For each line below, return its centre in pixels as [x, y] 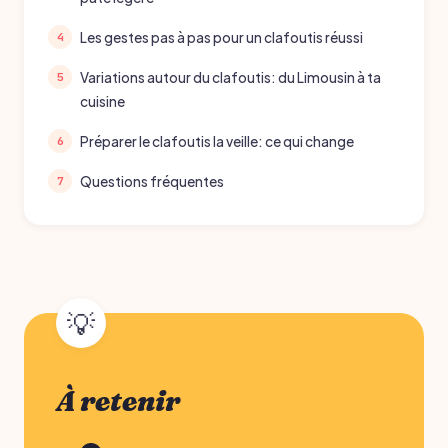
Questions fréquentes [152, 182]
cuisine [102, 102]
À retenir [118, 401]
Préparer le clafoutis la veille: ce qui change [217, 142]
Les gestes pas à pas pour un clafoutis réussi [221, 38]
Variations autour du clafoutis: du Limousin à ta [230, 78]
